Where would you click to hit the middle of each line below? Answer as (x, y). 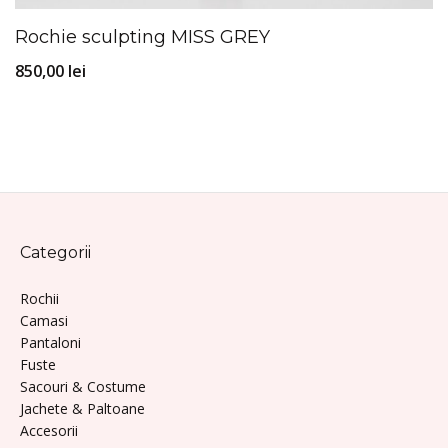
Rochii (39, 299)
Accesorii (49, 431)
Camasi (44, 321)
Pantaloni (50, 343)
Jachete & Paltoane (82, 409)
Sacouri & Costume (83, 387)
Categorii (55, 253)
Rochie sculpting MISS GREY (142, 37)
